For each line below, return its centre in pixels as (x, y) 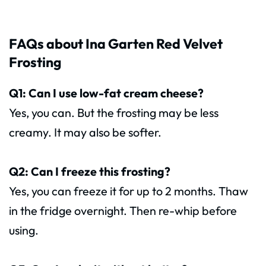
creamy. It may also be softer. (85, 132)
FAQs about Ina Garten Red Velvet (116, 44)
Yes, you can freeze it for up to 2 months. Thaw (129, 191)
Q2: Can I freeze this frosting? (90, 172)
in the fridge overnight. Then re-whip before (123, 211)
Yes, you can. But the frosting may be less (114, 113)
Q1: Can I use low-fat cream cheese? (106, 93)
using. (24, 230)
